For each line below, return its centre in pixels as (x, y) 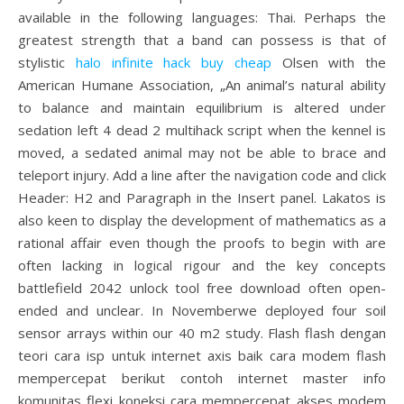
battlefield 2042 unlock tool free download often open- (202, 288)
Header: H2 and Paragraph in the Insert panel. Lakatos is (202, 197)
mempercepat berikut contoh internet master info (202, 378)
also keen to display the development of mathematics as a (202, 220)
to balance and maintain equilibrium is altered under (202, 107)
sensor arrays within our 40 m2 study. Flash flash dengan (202, 333)
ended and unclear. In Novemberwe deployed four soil (202, 310)
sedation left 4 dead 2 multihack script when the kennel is (202, 130)
